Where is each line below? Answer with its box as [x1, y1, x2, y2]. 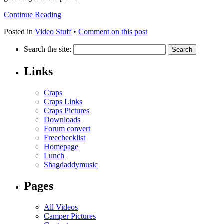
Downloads [44, 115, 80, 124]
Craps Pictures [44, 106, 89, 115]
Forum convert [44, 124, 90, 133]
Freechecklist [44, 133, 85, 142]
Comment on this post [78, 27, 147, 36]
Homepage [44, 142, 78, 151]
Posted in [4, 27, 35, 36]
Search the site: [24, 45, 73, 54]
